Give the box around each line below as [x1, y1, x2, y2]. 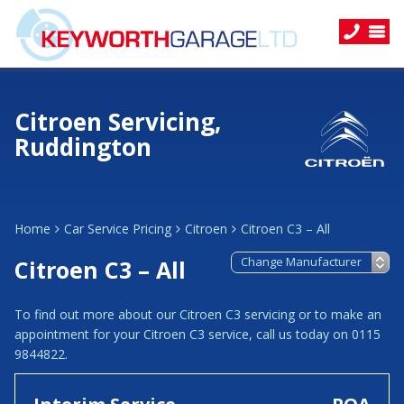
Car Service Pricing [64, 220, 171, 237]
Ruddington [14, 131, 151, 163]
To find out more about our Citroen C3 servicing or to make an [14, 306, 381, 323]
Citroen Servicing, [14, 106, 221, 138]
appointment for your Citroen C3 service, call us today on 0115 [14, 326, 381, 343]
